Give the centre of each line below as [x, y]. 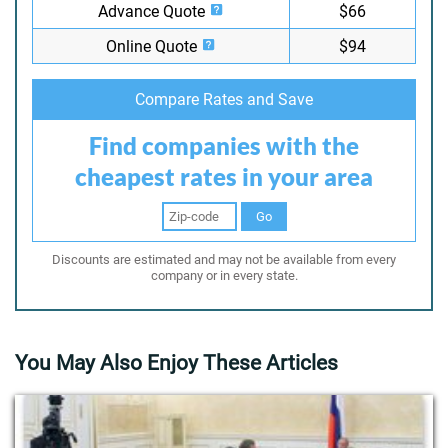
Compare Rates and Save [224, 99]
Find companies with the [224, 145]
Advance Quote [153, 11]
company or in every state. [224, 275]
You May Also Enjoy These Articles [176, 363]
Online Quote [153, 46]
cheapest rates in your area [224, 176]
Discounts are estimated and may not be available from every [224, 259]
